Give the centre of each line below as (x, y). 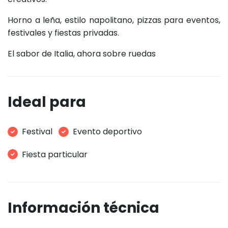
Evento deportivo (107, 132)
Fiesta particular (55, 154)
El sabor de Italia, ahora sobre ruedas (82, 53)
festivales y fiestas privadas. (63, 33)
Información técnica (83, 208)
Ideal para (47, 102)
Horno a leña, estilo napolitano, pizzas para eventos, (114, 20)
